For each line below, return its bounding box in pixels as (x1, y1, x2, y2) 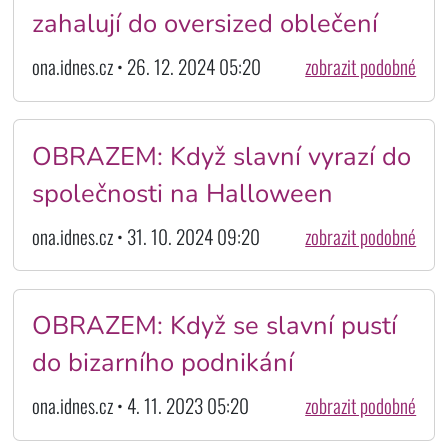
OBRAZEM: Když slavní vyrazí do (31, 138, 411, 174)
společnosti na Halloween (31, 175, 333, 211)
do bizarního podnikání (31, 345, 294, 381)
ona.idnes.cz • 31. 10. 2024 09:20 (31, 221, 260, 251)
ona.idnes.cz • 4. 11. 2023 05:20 (31, 391, 249, 421)
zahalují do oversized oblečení (31, 6, 378, 42)
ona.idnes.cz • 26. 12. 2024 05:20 (31, 52, 261, 81)
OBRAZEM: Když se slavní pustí (31, 308, 397, 344)
